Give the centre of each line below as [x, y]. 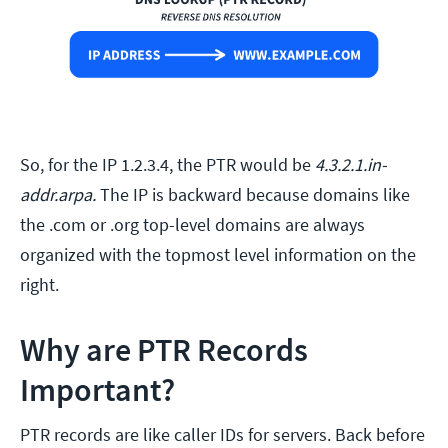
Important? [97, 389]
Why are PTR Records [164, 349]
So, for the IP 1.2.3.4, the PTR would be [167, 164]
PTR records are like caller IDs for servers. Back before [222, 434]
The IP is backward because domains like [253, 194]
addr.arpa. [58, 194]
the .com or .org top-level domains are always [192, 224]
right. [39, 284]
